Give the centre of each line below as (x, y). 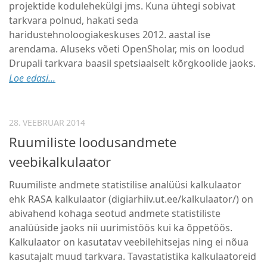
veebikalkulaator (60, 163)
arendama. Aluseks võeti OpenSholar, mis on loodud (127, 49)
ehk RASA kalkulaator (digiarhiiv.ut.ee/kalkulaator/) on (131, 200)
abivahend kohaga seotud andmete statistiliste (115, 214)
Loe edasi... (32, 79)
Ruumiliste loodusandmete (93, 143)
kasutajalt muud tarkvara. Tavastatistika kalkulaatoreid (133, 257)
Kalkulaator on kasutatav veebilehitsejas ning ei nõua (129, 243)
